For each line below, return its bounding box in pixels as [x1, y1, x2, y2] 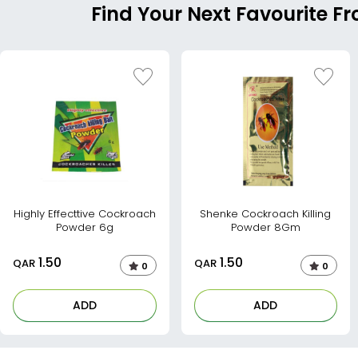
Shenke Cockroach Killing [200, 205, 332, 221]
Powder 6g [55, 219, 113, 235]
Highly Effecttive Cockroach [13, 205, 156, 221]
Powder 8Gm [230, 219, 300, 235]
